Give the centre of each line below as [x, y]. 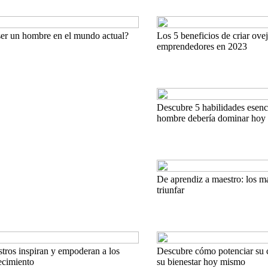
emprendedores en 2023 [202, 46]
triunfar [170, 190]
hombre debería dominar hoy [211, 118]
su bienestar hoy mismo [201, 261]
